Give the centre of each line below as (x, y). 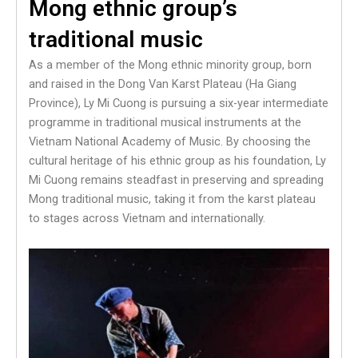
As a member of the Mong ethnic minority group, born (170, 65)
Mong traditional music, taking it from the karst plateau (172, 199)
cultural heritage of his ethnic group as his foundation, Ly (177, 161)
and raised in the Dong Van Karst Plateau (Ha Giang (163, 84)
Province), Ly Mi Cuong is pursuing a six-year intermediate (179, 103)
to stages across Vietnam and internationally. (147, 219)
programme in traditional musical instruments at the (165, 123)
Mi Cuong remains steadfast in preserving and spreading (176, 180)
